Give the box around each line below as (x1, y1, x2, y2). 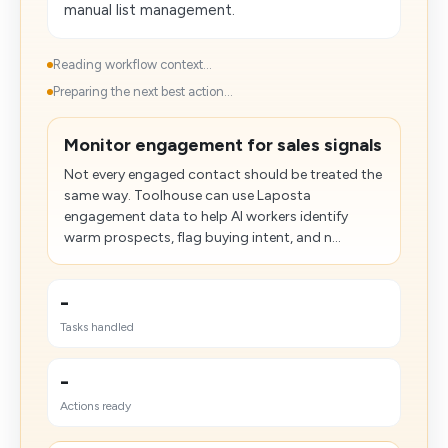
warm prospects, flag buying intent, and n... (64, 229, 341, 246)
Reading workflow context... (53, 57, 212, 72)
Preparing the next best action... (53, 84, 233, 99)
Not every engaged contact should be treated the (64, 166, 382, 183)
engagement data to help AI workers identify (64, 208, 348, 225)
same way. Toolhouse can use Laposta (64, 187, 311, 204)
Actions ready (60, 399, 131, 413)
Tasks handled (60, 320, 134, 334)
